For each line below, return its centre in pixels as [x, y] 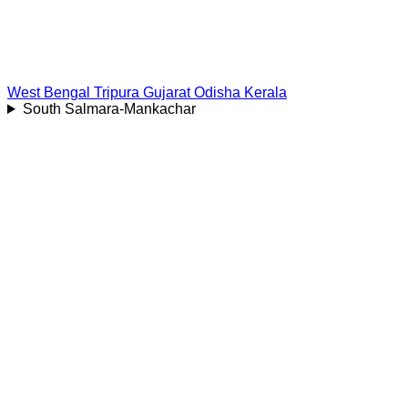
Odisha [217, 92]
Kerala [265, 92]
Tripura [117, 92]
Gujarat [167, 92]
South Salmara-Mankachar [109, 109]
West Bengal [49, 92]
